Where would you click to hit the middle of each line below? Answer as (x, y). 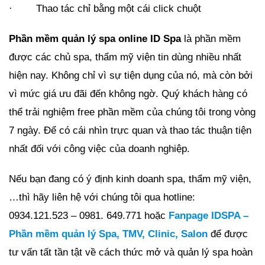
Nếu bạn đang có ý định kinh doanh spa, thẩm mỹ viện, (130, 179)
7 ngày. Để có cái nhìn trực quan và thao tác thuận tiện (130, 130)
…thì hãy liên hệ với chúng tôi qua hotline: (102, 197)
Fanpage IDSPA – (209, 215)
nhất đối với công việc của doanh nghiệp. (99, 148)
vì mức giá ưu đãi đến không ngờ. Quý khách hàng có (128, 93)
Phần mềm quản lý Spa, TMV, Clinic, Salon (108, 234)
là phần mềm (211, 38)
